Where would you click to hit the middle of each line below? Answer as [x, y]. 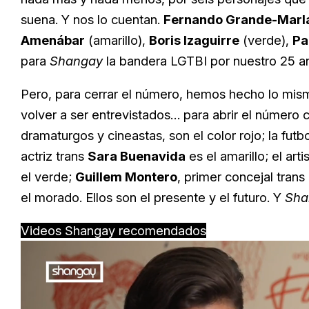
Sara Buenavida [137, 156]
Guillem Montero [126, 177]
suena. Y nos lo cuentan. [92, 20]
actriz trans [54, 156]
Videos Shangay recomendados [113, 231]
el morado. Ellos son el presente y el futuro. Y [153, 198]
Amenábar [53, 40]
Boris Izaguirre [194, 40]
